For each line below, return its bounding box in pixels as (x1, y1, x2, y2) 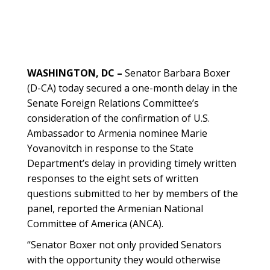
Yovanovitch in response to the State (27, 142, 193, 155)
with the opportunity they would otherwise (27, 253, 221, 266)
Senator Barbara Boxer (122, 66, 230, 80)
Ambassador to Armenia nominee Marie (27, 127, 207, 140)
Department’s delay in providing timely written (27, 157, 236, 170)
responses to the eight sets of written (27, 172, 198, 185)
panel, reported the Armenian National (27, 202, 203, 215)
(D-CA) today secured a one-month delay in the (27, 81, 237, 95)
